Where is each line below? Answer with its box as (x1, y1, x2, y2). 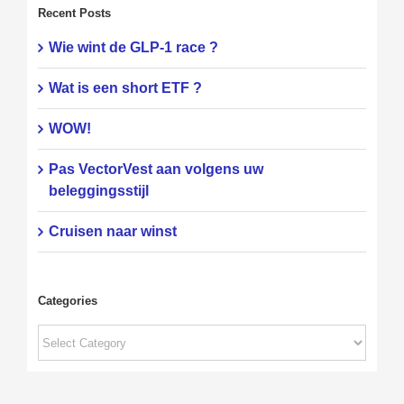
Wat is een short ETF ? (48, 80, 202, 96)
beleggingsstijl (48, 183, 149, 199)
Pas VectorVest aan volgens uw (48, 161, 263, 178)
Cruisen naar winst (48, 224, 177, 240)
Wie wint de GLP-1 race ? (48, 40, 218, 56)
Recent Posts (37, 5, 111, 20)
